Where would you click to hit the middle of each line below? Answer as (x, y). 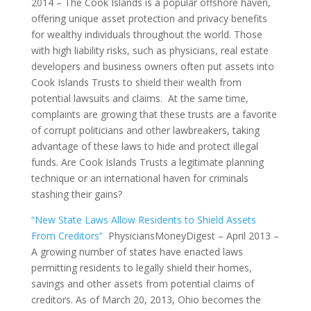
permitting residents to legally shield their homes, (141, 268)
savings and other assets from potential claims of (142, 284)
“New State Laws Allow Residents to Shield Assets (143, 220)
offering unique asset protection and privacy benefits (149, 18)
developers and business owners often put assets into (152, 66)
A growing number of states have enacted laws (137, 252)
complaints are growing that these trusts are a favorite (154, 114)
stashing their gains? (76, 194)
